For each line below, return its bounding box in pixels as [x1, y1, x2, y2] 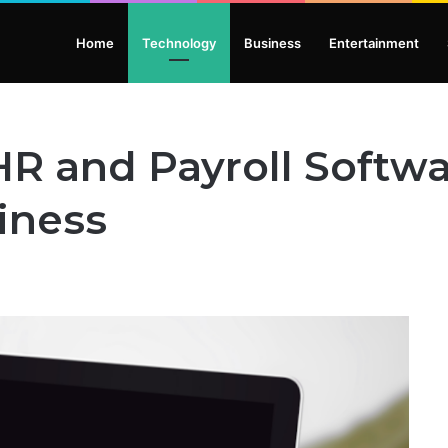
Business [244, 35, 301, 51]
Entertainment [329, 35, 419, 51]
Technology [142, 35, 216, 51]
